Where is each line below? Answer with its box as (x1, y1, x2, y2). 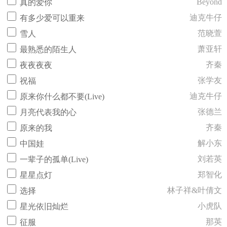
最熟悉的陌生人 (20, 45, 77, 54)
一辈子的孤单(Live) (20, 155, 88, 164)
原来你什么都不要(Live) (20, 92, 104, 101)
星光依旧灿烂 (20, 202, 68, 211)
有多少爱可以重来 (20, 14, 85, 22)
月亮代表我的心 (20, 108, 77, 117)
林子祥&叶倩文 (167, 186, 222, 195)
